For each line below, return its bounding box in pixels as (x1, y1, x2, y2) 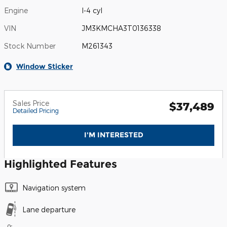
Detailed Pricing (13, 106, 59, 114)
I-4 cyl (82, 6, 103, 15)
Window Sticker (16, 61, 73, 71)
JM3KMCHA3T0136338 (82, 23, 162, 32)
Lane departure (22, 205, 75, 214)
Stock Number (4, 41, 56, 50)
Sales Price (13, 98, 49, 107)
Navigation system (22, 183, 86, 193)
